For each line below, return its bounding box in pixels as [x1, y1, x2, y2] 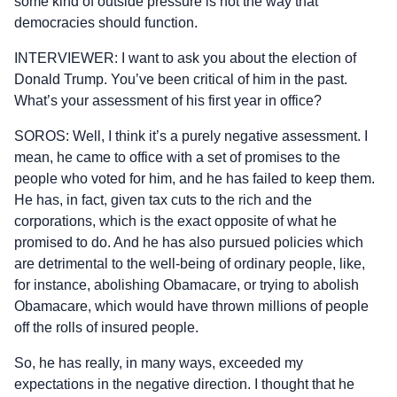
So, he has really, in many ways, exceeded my [14, 354, 303, 370]
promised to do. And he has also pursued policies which [14, 234, 363, 250]
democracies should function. [14, 14, 198, 30]
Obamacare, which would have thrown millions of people [14, 298, 369, 314]
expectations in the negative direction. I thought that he [14, 376, 354, 392]
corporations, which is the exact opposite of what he [14, 213, 337, 229]
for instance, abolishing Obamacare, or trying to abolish [14, 276, 359, 292]
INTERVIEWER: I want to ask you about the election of [14, 50, 356, 66]
